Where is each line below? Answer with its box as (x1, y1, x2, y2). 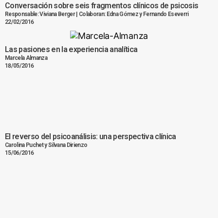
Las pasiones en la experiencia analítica (5, 45, 138, 54)
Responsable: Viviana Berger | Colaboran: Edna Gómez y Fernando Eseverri (5, 10, 189, 18)
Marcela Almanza (5, 54, 48, 62)
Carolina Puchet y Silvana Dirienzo (5, 142, 88, 149)
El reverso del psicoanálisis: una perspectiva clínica (5, 132, 176, 142)
